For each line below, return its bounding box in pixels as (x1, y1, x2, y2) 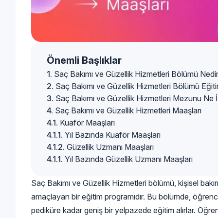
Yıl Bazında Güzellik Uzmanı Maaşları (65, 154, 193, 164)
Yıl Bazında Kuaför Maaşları (65, 129, 161, 140)
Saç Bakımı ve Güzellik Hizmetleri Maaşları (55, 105, 201, 115)
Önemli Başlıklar (47, 54, 122, 66)
